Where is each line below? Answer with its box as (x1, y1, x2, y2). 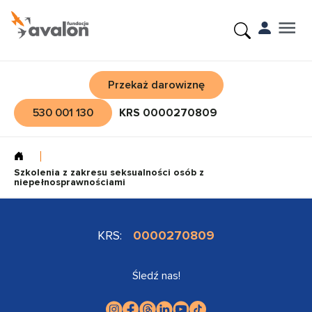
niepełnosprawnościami (14, 176, 125, 188)
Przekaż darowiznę (107, 78, 205, 92)
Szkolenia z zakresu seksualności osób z (14, 166, 204, 178)
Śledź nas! (132, 268, 180, 283)
